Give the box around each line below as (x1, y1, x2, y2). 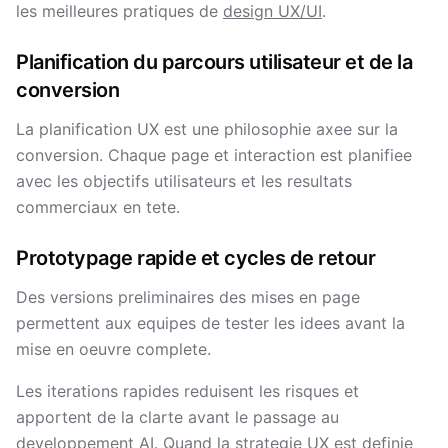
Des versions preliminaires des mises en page (16, 287, 360, 307)
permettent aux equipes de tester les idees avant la (16, 313, 405, 333)
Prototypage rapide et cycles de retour (16, 246, 375, 270)
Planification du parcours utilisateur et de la (16, 50, 412, 74)
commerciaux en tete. (16, 197, 180, 217)
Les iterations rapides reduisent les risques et (16, 381, 359, 401)
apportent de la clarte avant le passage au (16, 407, 339, 427)
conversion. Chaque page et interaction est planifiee (16, 145, 412, 165)
